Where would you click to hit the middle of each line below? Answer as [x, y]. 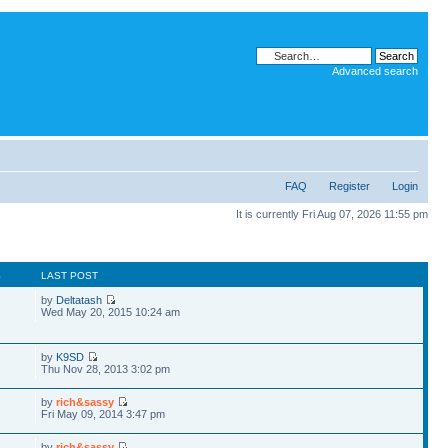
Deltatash [79, 299]
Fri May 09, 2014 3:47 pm [103, 413]
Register [349, 186]
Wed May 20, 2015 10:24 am [111, 311]
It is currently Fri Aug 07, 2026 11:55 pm [332, 214]
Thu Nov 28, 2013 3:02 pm [106, 368]
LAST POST [70, 275]
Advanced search [375, 71]
